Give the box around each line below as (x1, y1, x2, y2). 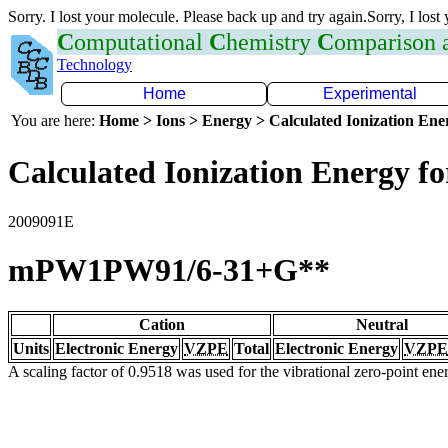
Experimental (323, 85, 417, 102)
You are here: (11, 112, 99, 129)
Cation (139, 315, 185, 333)
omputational (74, 29, 209, 55)
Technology (57, 56, 132, 73)
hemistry (226, 29, 317, 55)
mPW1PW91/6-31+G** (8, 252, 330, 289)
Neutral (356, 315, 408, 333)
